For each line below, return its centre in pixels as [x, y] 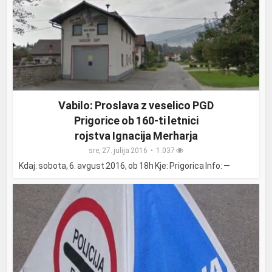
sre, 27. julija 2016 [118, 150]
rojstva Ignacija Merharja [136, 135]
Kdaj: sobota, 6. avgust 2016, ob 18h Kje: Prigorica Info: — [125, 165]
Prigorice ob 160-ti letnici [136, 120]
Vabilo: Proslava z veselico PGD [136, 105]
